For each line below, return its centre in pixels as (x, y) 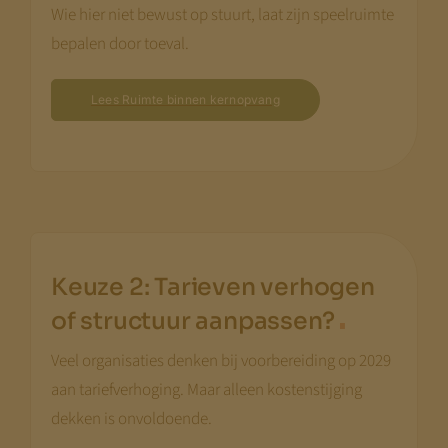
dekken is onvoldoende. (131, 418)
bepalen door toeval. (119, 43)
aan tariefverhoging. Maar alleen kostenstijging (206, 389)
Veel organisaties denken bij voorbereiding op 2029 (220, 360)
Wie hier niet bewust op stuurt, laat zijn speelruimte (222, 14)
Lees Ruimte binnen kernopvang (185, 99)
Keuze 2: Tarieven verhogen (212, 286)
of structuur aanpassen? (195, 320)
